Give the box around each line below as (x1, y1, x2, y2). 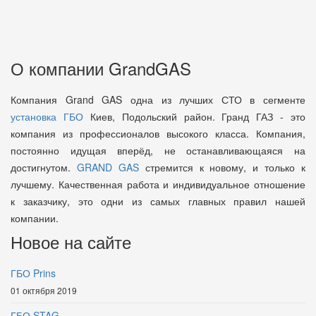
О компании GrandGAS (11, 55, 191, 80)
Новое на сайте (11, 229, 131, 254)
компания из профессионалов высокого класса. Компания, (11, 126, 305, 140)
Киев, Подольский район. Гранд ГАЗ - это (83, 109, 305, 123)
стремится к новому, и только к (138, 159, 305, 174)
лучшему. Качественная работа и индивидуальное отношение (11, 176, 305, 191)
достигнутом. (11, 159, 77, 174)
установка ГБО (11, 109, 83, 123)
